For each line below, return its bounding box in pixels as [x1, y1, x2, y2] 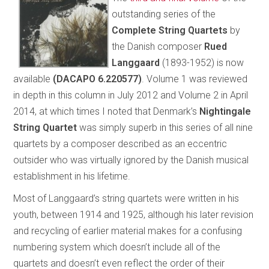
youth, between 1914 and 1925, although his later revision [13, 208, 254, 220]
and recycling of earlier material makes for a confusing [13, 225, 243, 237]
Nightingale [199, 105, 252, 117]
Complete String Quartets [112, 24, 228, 36]
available [13, 73, 53, 85]
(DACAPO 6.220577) [53, 73, 142, 85]
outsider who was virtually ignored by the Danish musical [13, 154, 249, 166]
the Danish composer [112, 40, 205, 52]
